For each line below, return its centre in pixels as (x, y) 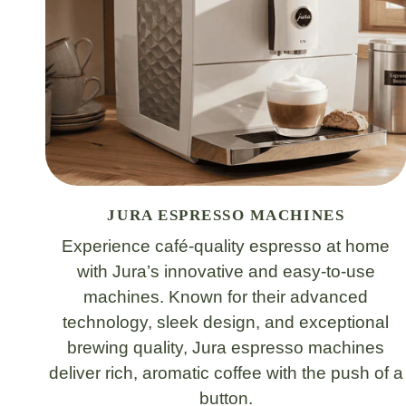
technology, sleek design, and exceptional (226, 322)
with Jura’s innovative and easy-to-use (226, 271)
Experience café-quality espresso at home (226, 246)
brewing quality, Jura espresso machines (226, 347)
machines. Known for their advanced (226, 296)
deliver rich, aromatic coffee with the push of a (226, 372)
